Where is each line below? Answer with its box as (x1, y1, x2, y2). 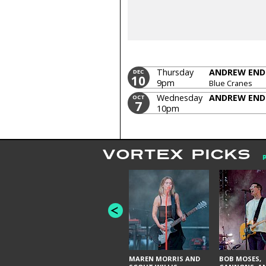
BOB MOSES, (218, 254, 261, 264)
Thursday (156, 66, 194, 78)
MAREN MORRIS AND (129, 254, 200, 264)
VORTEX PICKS (102, 145, 251, 164)
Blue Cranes (209, 78, 253, 89)
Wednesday (156, 92, 202, 104)
